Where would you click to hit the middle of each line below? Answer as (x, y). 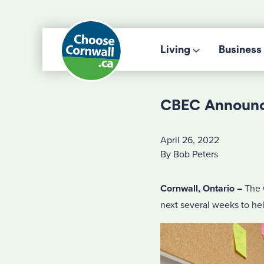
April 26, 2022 (190, 140)
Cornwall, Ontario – (202, 189)
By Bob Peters (189, 154)
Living (175, 49)
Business (240, 49)
